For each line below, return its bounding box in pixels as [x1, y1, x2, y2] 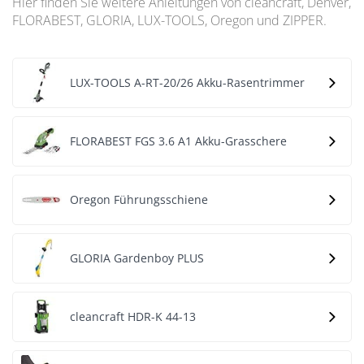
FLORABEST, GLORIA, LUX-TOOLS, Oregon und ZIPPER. [12, 11, 327, 29]
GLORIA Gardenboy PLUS [70, 250, 204, 266]
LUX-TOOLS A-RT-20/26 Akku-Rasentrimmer [70, 75, 305, 90]
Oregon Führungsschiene [70, 192, 208, 207]
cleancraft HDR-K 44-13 [70, 309, 196, 324]
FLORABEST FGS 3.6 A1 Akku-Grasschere [70, 133, 287, 149]
